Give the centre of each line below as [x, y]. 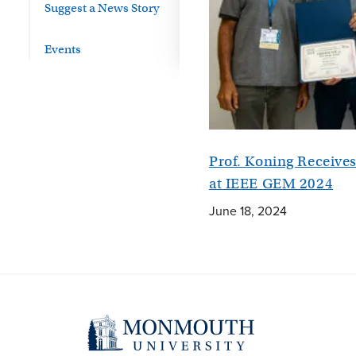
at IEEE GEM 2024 [271, 183]
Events [63, 49]
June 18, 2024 [248, 211]
